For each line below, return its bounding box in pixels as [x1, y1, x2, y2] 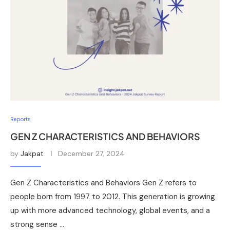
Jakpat [21, 148, 44, 158]
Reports [10, 115, 31, 123]
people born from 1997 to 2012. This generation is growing [10, 191, 215, 202]
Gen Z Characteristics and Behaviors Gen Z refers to [10, 177, 197, 188]
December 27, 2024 [58, 148, 125, 158]
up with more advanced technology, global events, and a [10, 205, 210, 216]
